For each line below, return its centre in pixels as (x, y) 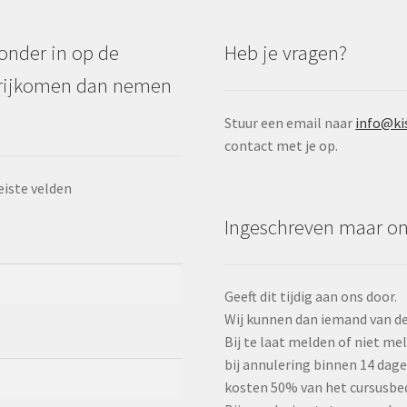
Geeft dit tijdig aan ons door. (311, 297)
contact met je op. (282, 145)
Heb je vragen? (286, 53)
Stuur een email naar (290, 122)
